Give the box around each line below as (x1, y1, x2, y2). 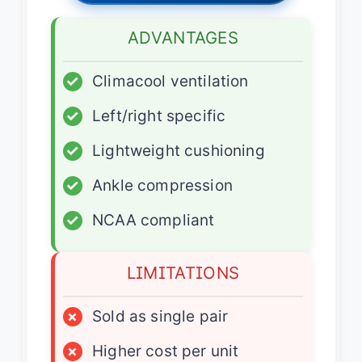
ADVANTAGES (128, 27, 238, 48)
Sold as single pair (92, 306, 229, 326)
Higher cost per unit (92, 341, 239, 360)
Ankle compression (92, 175, 233, 195)
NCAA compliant (92, 210, 215, 229)
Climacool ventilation (92, 71, 249, 90)
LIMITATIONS (126, 262, 240, 283)
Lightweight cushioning (92, 141, 265, 160)
